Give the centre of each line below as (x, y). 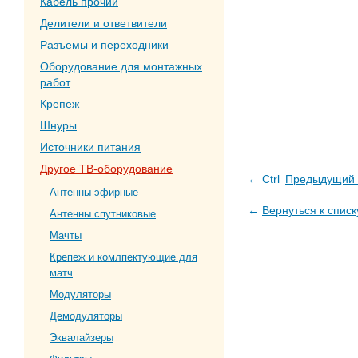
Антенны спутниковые (103, 214)
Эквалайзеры (82, 338)
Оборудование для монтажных (121, 66)
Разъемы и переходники (104, 45)
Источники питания (90, 147)
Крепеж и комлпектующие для (123, 257)
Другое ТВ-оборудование (106, 169)
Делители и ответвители (103, 23)
